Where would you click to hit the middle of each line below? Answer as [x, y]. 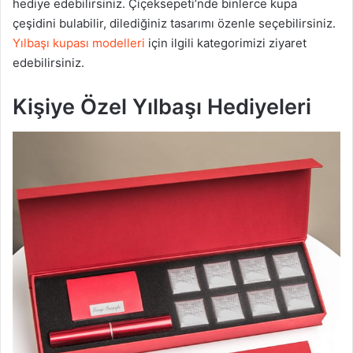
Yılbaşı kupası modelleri [79, 43]
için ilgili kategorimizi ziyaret [226, 43]
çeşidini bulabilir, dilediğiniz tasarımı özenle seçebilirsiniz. [174, 23]
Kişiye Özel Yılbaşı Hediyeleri [162, 106]
